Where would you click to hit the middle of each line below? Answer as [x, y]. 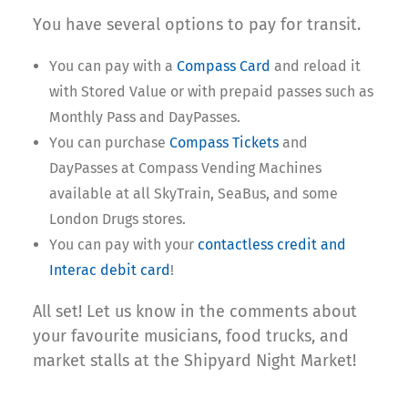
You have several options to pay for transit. [197, 25]
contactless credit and [272, 245]
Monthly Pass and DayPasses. [145, 117]
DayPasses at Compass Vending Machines [185, 168]
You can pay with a [113, 66]
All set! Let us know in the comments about [195, 312]
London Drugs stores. [117, 219]
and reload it [316, 66]
